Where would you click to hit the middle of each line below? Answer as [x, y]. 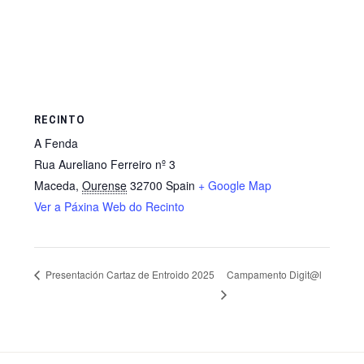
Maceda [55, 185]
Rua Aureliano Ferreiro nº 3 [105, 164]
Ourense [105, 185]
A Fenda [56, 143]
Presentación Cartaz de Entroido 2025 [129, 275]
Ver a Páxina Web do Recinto [110, 206]
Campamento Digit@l [275, 274]
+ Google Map [235, 185]
